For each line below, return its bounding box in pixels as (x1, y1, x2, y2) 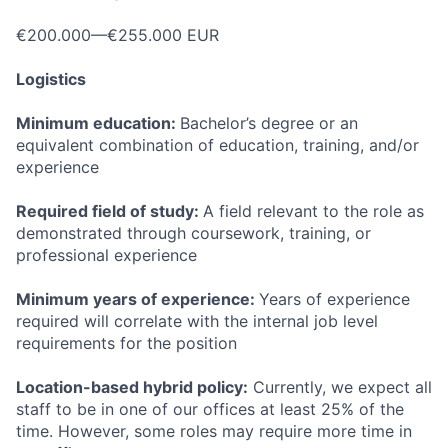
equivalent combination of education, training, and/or (16, 135, 419, 155)
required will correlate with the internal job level (16, 311, 378, 331)
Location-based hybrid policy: (16, 377, 248, 397)
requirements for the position (16, 333, 237, 353)
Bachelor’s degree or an (180, 113, 358, 133)
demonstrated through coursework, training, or (16, 223, 371, 243)
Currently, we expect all (248, 377, 432, 397)
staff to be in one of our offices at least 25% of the (16, 399, 404, 419)
